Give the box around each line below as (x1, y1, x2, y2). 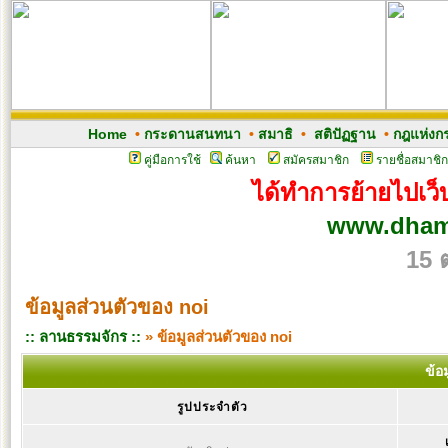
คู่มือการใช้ (143, 153, 201, 167)
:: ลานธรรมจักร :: (25, 328, 141, 345)
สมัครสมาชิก (282, 153, 349, 167)
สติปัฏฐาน (313, 126, 376, 142)
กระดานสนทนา (143, 126, 241, 142)
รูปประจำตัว (176, 400, 248, 414)
